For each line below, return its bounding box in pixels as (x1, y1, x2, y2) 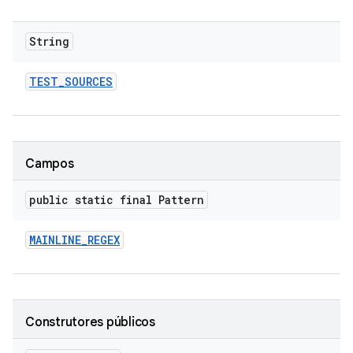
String (29, 34, 69, 49)
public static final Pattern (29, 192, 204, 207)
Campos (25, 156, 74, 172)
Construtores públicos (25, 314, 155, 330)
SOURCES (65, 74, 113, 89)
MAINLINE (29, 232, 81, 247)
